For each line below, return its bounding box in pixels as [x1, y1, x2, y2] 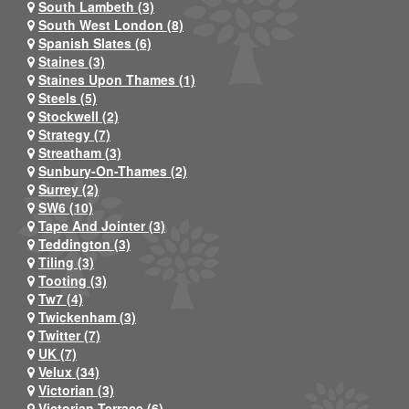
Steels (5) [38, 88, 97, 107]
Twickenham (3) [38, 307, 136, 326]
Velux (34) [38, 362, 100, 381]
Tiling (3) [38, 252, 94, 271]
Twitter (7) [38, 325, 100, 344]
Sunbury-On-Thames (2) [38, 161, 187, 180]
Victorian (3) [38, 380, 114, 399]
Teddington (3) [38, 234, 131, 253]
